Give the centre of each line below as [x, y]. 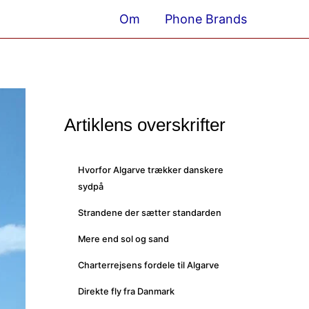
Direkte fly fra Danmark [126, 292]
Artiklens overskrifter [144, 125]
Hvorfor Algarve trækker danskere [150, 170]
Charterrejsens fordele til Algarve [148, 266]
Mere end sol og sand [123, 239]
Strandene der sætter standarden [149, 213]
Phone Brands [206, 19]
